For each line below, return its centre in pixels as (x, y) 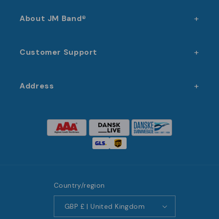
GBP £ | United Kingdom (112, 206)
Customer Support (59, 52)
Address (37, 86)
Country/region (79, 186)
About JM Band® (53, 19)
